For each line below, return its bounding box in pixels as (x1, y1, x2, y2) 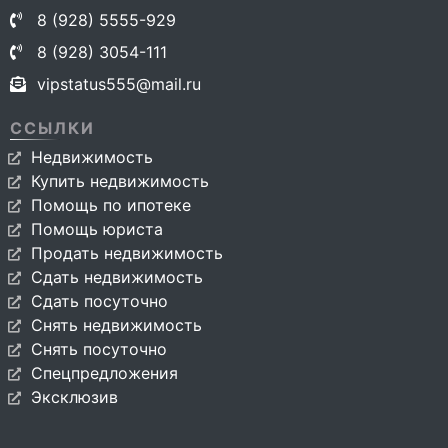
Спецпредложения (31, 363, 178, 383)
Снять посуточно (31, 339, 167, 359)
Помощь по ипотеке (31, 195, 191, 215)
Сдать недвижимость (31, 267, 203, 287)
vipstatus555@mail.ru (37, 74, 201, 94)
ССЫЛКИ (10, 118, 95, 138)
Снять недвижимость (31, 315, 202, 335)
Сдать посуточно (31, 291, 168, 311)
